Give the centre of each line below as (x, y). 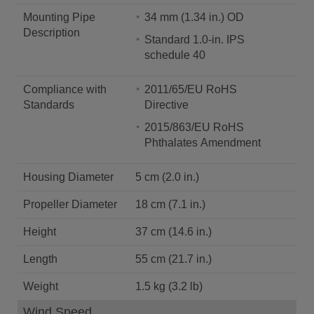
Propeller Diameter (70, 204)
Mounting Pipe (59, 17)
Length (40, 259)
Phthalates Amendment (203, 143)
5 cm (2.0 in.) (167, 177)
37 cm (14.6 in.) (173, 232)
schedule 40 (175, 55)
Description (52, 33)
